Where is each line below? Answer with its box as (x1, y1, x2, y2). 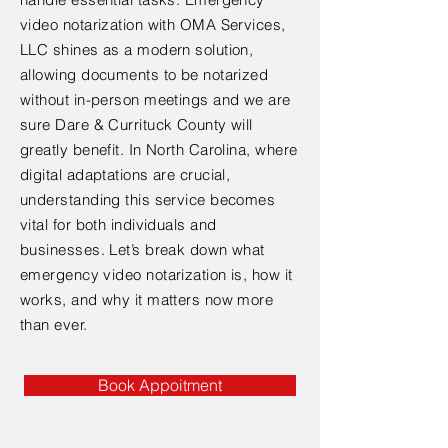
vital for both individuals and (20, 215, 217, 234)
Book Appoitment (98, 376, 222, 395)
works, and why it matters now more (20, 290, 274, 309)
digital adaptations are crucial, (20, 165, 231, 184)
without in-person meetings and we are (20, 90, 291, 109)
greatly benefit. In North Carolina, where (20, 140, 298, 159)
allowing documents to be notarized (20, 65, 269, 84)
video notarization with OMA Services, (20, 15, 286, 34)
